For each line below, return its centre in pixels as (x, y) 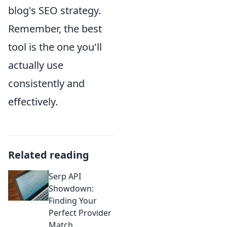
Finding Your (73, 200)
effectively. (33, 101)
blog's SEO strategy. (54, 10)
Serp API (65, 176)
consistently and (46, 83)
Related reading (49, 155)
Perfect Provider (80, 213)
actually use (36, 65)
